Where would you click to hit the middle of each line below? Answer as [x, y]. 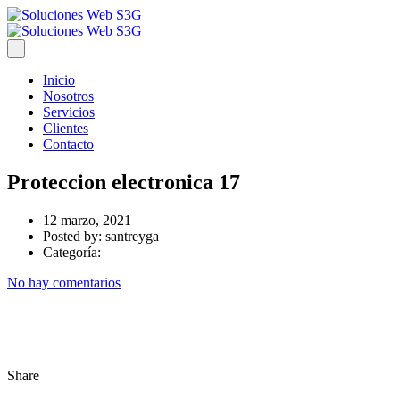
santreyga [132, 236]
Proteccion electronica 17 [124, 182]
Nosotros [68, 96]
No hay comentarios [64, 282]
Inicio [59, 80]
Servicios [69, 112]
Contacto [68, 144]
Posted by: [74, 236]
